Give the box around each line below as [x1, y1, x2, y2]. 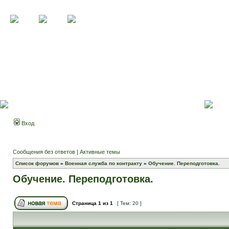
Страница [71, 200, 98, 206]
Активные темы [80, 149, 120, 155]
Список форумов [15, 161, 59, 166]
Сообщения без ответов [13, 149, 75, 155]
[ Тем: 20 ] [116, 200, 143, 206]
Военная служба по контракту [65, 161, 142, 166]
